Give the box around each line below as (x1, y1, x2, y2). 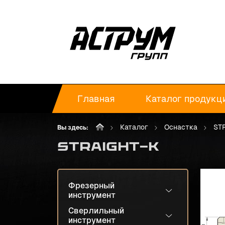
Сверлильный (68, 206, 124, 215)
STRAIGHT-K (57, 140, 159, 153)
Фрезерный (68, 181, 115, 190)
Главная (77, 93, 116, 104)
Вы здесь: (57, 124, 88, 131)
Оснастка (164, 123, 197, 131)
